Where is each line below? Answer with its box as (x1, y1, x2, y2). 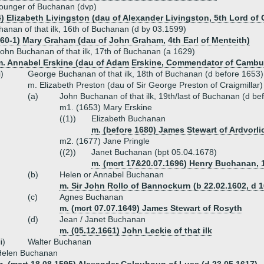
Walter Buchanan (28, 237, 91, 246)
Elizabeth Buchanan (91, 114, 166, 123)
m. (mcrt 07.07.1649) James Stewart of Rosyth (60, 203, 242, 213)
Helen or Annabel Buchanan (60, 170, 164, 179)
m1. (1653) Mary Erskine (60, 103, 152, 112)
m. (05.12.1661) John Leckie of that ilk (60, 226, 212, 235)
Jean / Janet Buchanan (60, 214, 146, 224)
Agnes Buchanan (60, 192, 123, 202)
